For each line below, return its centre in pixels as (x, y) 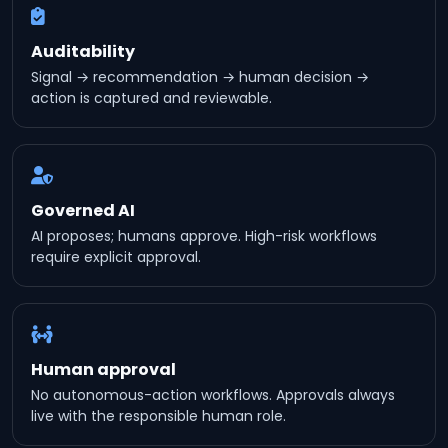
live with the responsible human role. (158, 416)
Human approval (103, 369)
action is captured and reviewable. (151, 98)
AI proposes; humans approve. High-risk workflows (204, 236)
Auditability (83, 51)
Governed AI (83, 210)
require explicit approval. (116, 257)
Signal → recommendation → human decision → (200, 77)
